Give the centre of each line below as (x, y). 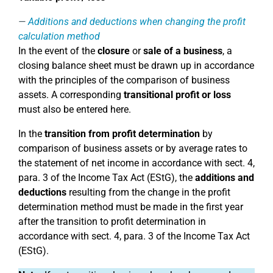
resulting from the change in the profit (148, 192)
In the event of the (58, 51)
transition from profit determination (122, 134)
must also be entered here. (75, 109)
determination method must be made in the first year (131, 207)
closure (114, 51)
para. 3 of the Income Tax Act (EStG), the (107, 178)
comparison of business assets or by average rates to (133, 148)
